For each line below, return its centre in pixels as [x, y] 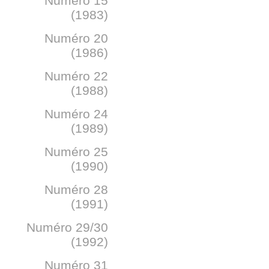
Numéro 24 [76, 114]
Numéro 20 [76, 38]
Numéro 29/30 [67, 227]
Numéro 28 [76, 189]
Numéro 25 [76, 152]
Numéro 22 [76, 76]
